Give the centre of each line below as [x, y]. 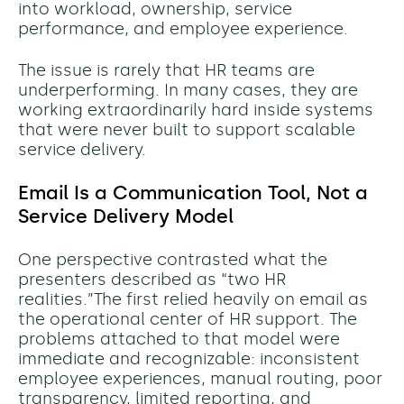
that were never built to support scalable [187, 130]
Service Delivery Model [126, 217]
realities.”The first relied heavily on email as [193, 300]
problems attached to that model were [179, 340]
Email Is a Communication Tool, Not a [193, 193]
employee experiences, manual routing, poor [200, 379]
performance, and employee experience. [183, 29]
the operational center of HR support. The [188, 320]
